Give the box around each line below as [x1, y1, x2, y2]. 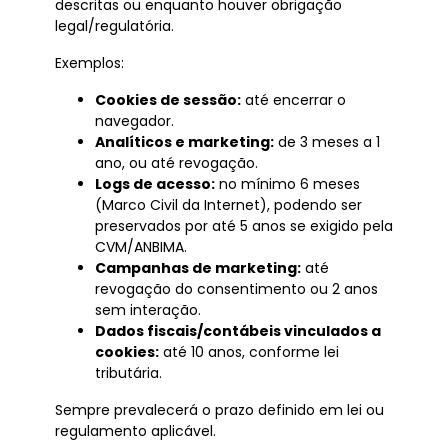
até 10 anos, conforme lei [159, 342, 339, 362]
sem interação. [95, 300, 201, 320]
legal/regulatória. [55, 16, 174, 36]
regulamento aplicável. [55, 421, 216, 441]
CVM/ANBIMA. [95, 237, 187, 257]
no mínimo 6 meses [215, 174, 360, 194]
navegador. [95, 111, 174, 131]
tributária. [95, 363, 162, 383]
